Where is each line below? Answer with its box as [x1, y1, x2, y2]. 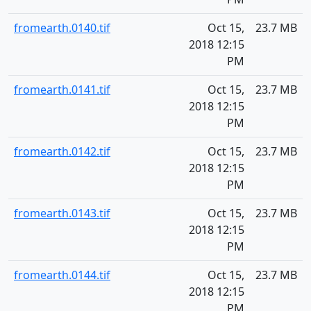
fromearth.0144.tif [14, 267, 110, 283]
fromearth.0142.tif [14, 144, 110, 159]
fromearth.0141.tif [14, 82, 110, 97]
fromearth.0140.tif [14, 20, 110, 35]
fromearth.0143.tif [14, 205, 110, 221]
